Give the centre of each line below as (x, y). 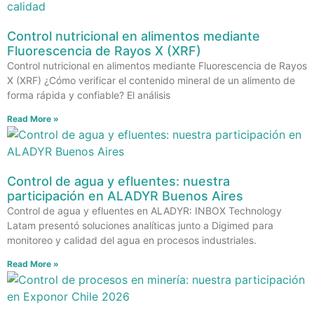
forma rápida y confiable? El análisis (89, 95)
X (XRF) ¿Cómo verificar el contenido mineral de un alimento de (151, 80)
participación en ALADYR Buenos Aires (125, 196)
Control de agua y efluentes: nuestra (118, 181)
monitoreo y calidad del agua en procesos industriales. (132, 240)
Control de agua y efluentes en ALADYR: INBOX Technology (144, 210)
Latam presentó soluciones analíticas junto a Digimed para (140, 225)
